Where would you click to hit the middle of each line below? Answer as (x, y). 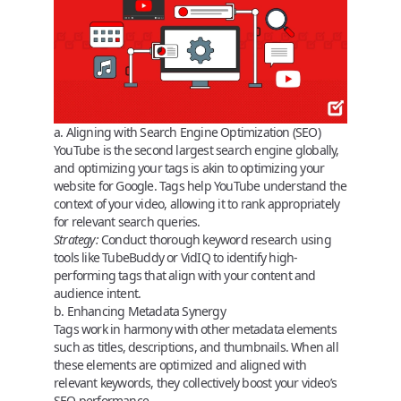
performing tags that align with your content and (185, 275)
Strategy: (76, 239)
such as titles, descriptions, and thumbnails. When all (196, 346)
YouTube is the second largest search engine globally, (196, 149)
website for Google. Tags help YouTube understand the (200, 185)
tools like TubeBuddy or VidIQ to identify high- (176, 257)
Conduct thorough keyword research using (214, 239)
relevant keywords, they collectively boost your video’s (196, 382)
